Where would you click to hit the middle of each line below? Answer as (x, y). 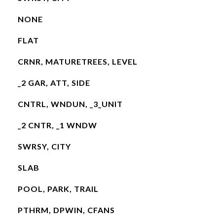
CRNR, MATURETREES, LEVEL (77, 61)
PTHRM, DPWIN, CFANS (66, 210)
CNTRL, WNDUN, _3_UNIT (70, 104)
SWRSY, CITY (44, 146)
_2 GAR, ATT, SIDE (54, 83)
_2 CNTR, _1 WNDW (57, 125)
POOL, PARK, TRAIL (58, 189)
